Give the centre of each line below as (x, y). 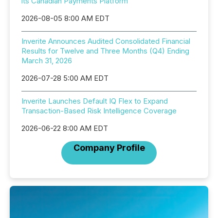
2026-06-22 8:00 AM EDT (65, 128)
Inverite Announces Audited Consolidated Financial (106, 41)
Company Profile (109, 148)
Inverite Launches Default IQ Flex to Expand (95, 101)
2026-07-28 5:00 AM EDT (65, 78)
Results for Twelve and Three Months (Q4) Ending (105, 51)
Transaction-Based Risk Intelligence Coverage (99, 111)
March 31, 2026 (47, 61)
